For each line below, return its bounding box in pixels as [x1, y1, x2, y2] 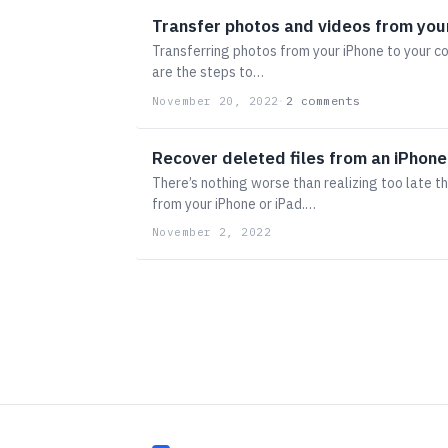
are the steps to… [152, 63, 264, 81]
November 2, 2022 [152, 225, 272, 239]
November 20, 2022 [152, 93, 279, 108]
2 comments [285, 93, 361, 108]
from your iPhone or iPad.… [152, 195, 316, 213]
